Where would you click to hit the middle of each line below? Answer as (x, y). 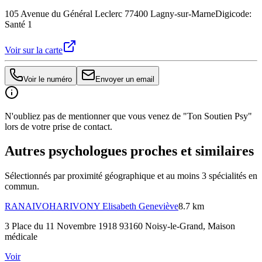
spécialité (225, 176)
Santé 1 (18, 24)
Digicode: (233, 13)
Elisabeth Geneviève (140, 206)
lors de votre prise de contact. (58, 126)
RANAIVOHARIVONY (52, 206)
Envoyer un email (125, 79)
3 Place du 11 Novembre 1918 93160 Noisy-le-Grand (104, 226)
